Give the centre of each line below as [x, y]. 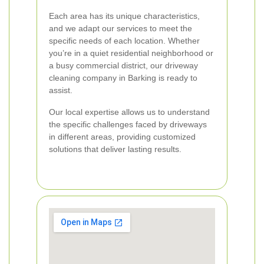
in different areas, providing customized [122, 137]
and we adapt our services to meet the [121, 28]
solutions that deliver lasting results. [115, 149]
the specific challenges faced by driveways [128, 124]
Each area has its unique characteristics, [124, 16]
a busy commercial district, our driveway [123, 65]
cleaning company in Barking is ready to [123, 78]
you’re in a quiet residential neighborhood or [131, 53]
